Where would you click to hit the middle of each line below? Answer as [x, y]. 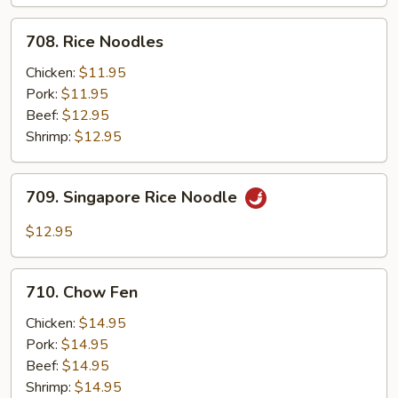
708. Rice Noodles [95, 42]
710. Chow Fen [82, 292]
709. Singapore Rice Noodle [134, 198]
